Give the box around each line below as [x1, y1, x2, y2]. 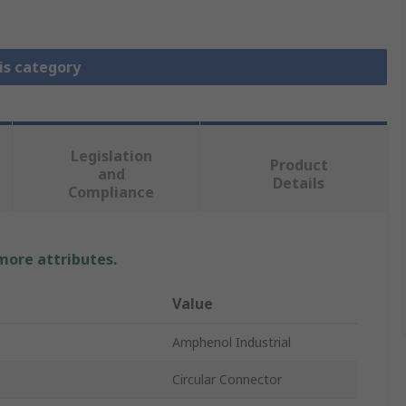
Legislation [70, 146, 152, 167]
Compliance [68, 182, 155, 203]
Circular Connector [172, 371, 282, 389]
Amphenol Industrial [172, 333, 291, 352]
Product [269, 155, 328, 176]
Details [273, 173, 325, 194]
